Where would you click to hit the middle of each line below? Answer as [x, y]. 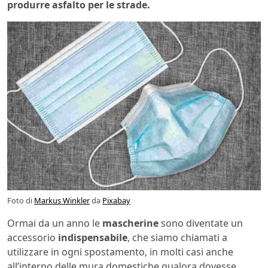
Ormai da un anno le [55, 223]
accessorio [33, 238]
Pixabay [116, 201]
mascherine [130, 223]
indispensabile [93, 238]
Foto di [21, 201]
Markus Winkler [62, 201]
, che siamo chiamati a [177, 238]
